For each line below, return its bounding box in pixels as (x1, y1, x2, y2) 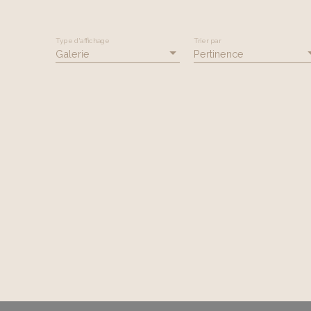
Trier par (194, 35, 221, 44)
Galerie (56, 48, 90, 60)
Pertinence (194, 48, 244, 60)
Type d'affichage (56, 35, 110, 44)
